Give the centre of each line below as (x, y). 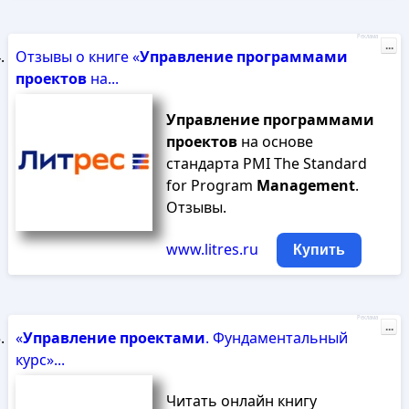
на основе (275, 142)
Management (305, 185)
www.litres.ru (212, 249)
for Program (211, 185)
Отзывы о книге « (77, 57)
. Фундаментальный (276, 338)
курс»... (40, 360)
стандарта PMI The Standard (266, 163)
